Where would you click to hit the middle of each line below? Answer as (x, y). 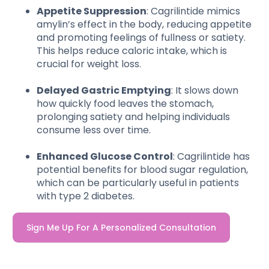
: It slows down (205, 90)
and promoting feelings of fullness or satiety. (141, 37)
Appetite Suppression (92, 11)
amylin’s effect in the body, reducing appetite (144, 24)
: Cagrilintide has (212, 156)
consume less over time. (94, 130)
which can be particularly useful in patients (138, 183)
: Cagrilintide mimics (194, 11)
